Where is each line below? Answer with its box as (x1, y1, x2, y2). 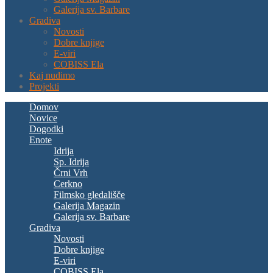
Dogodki (29, 124, 63, 135)
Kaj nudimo (29, 70, 75, 81)
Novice (29, 113, 57, 124)
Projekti (29, 81, 59, 92)
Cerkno (54, 179, 82, 190)
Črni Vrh (54, 168, 88, 179)
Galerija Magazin (54, 200, 120, 211)
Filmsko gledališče (54, 190, 125, 200)
